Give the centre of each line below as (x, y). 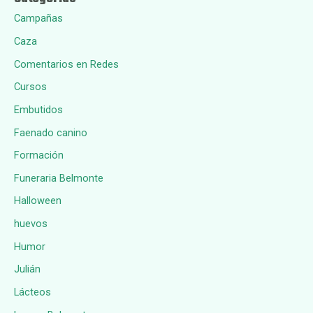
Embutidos (38, 109)
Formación (39, 155)
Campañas (38, 19)
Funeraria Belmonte (59, 178)
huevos (31, 224)
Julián (27, 269)
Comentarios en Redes (66, 64)
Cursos (30, 87)
